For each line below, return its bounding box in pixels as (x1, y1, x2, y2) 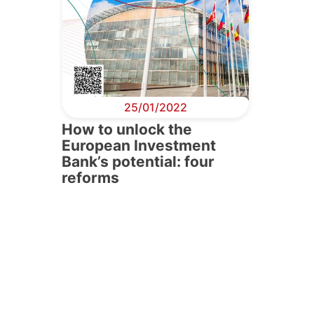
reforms (62, 168, 119, 186)
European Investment (62, 136, 216, 154)
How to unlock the (62, 120, 192, 138)
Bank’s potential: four (62, 152, 214, 170)
